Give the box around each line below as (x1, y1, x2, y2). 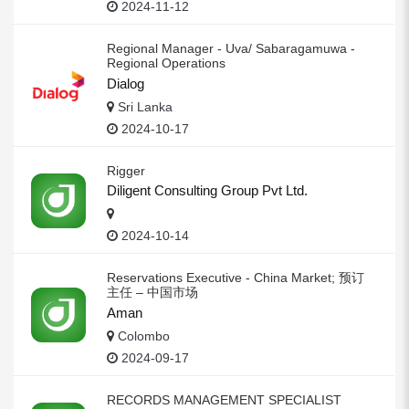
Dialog (107, 75, 144, 91)
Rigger (107, 163, 145, 178)
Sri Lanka (114, 99, 173, 114)
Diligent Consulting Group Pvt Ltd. (107, 183, 308, 199)
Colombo (114, 328, 170, 343)
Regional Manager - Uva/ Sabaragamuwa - (107, 41, 355, 57)
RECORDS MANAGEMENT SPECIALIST (107, 392, 341, 407)
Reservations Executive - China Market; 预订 (107, 270, 364, 286)
